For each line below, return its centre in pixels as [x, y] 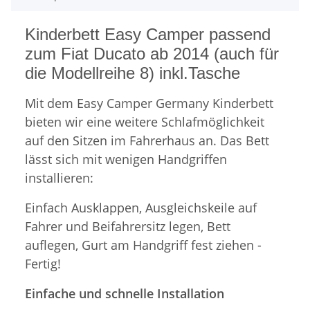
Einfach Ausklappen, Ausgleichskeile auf [141, 208]
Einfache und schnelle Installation [125, 294]
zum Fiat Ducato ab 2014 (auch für [152, 54]
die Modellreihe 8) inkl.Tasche [133, 73]
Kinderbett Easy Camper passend [148, 35]
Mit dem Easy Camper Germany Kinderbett [149, 103]
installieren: [59, 178]
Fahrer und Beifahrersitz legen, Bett [128, 227]
